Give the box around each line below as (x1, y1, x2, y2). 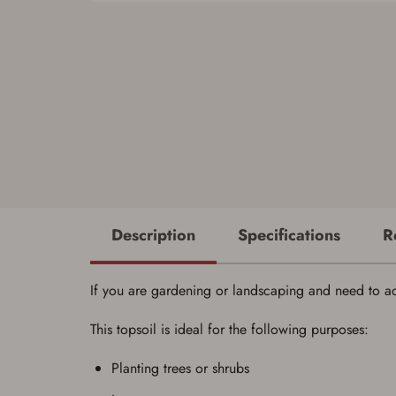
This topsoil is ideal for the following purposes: (90, 319, 369, 339)
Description (111, 224, 195, 247)
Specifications (238, 224, 340, 247)
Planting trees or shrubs (111, 358, 249, 378)
